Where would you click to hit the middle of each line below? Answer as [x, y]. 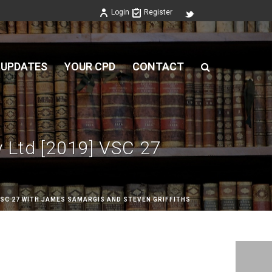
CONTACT [158, 67]
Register [158, 12]
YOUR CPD [90, 67]
